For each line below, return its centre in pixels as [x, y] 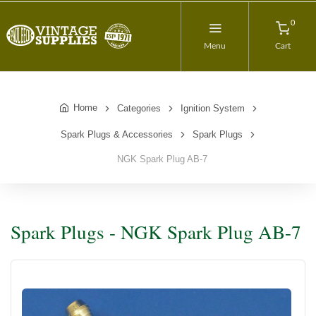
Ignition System [212, 108]
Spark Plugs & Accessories [117, 134]
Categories [139, 108]
